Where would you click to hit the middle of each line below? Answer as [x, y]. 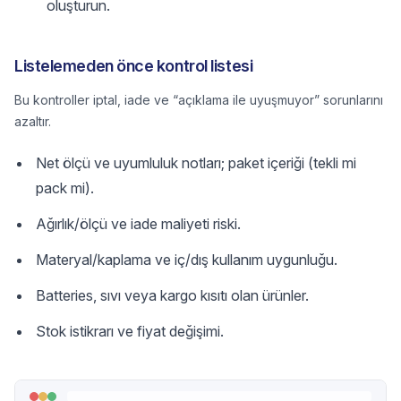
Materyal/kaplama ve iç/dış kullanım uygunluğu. [187, 260]
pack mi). [65, 188]
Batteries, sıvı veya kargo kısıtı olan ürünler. [172, 295]
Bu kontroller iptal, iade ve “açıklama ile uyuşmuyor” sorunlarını [199, 100]
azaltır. [33, 121]
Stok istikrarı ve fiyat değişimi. [130, 331]
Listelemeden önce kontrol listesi [134, 66]
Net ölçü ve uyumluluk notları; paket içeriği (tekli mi [196, 163]
